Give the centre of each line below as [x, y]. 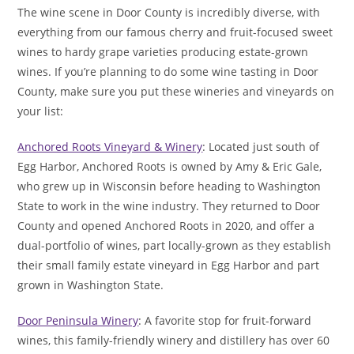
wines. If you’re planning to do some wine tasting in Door [168, 72]
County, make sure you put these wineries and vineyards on [176, 92]
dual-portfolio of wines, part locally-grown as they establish [175, 246]
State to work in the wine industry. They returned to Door [169, 206]
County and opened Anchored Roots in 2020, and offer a [166, 226]
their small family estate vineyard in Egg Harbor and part [169, 265]
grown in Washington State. [91, 285]
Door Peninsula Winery [78, 321]
